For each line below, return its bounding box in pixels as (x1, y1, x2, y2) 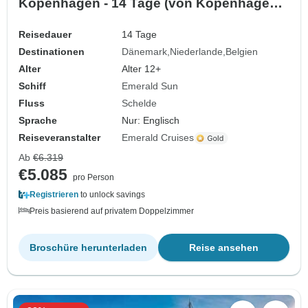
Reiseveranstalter (19, 132, 100, 144)
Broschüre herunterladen (30, 242, 147, 254)
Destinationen (19, 46, 85, 58)
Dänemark (122, 46, 168, 58)
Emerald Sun (122, 80, 179, 92)
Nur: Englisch (122, 115, 180, 126)
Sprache (19, 115, 57, 126)
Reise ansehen (189, 242, 258, 254)
